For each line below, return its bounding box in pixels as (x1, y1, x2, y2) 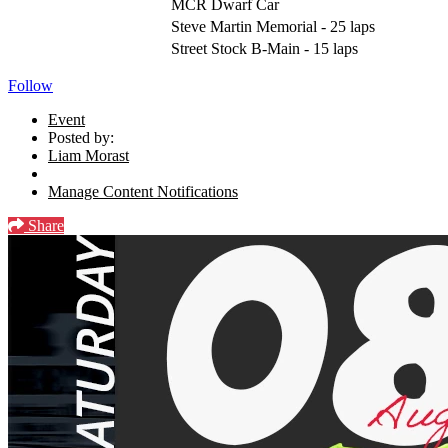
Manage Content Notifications (48, 182, 238, 200)
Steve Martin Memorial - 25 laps (171, 17, 375, 35)
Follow (8, 76, 53, 94)
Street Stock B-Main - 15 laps (171, 39, 358, 57)
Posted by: (48, 128, 114, 146)
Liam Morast (48, 146, 129, 164)
